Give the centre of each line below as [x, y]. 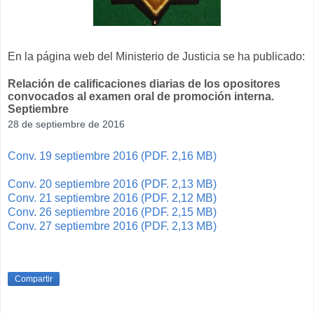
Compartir [34, 279]
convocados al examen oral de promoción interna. [141, 97]
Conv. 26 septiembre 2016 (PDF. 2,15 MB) [112, 212]
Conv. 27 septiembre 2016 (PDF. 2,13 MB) [112, 226]
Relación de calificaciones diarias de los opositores [144, 84]
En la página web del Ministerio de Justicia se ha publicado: [156, 57]
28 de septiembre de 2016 [66, 124]
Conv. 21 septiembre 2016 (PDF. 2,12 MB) [112, 198]
